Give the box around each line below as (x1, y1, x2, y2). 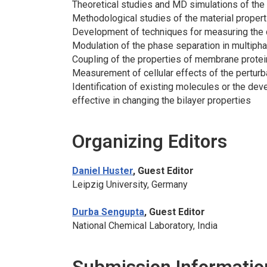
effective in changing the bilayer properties (72, 95, 252, 107)
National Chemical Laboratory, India (72, 220, 218, 232)
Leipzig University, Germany (72, 179, 188, 191)
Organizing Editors (72, 131, 228, 153)
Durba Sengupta (72, 206, 145, 218)
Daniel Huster (72, 165, 133, 177)
